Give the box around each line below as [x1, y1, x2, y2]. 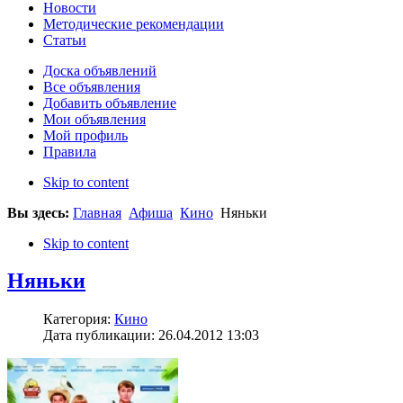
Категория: [43, 311, 114, 327]
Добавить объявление [43, 94, 176, 111]
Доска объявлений [43, 62, 157, 78]
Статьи [43, 31, 86, 48]
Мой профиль [43, 127, 128, 143]
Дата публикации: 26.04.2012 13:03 [43, 327, 259, 344]
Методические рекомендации [43, 15, 224, 31]
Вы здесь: [7, 204, 73, 220]
